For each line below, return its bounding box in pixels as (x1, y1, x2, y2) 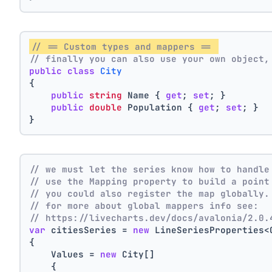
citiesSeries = (46, 224, 134, 236)
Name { (122, 89, 166, 101)
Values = (29, 248, 101, 260)
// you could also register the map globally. (29, 188, 270, 200)
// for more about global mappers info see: (29, 200, 259, 212)
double (89, 101, 123, 113)
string (89, 89, 123, 101)
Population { (122, 101, 199, 113)
